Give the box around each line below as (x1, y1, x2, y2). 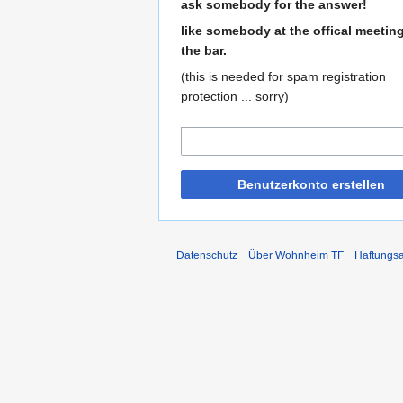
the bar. (181, 43, 227, 58)
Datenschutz (176, 249, 237, 263)
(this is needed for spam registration (181, 69, 386, 85)
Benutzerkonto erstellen (237, 177, 385, 193)
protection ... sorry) (181, 89, 289, 104)
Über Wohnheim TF (248, 249, 344, 263)
